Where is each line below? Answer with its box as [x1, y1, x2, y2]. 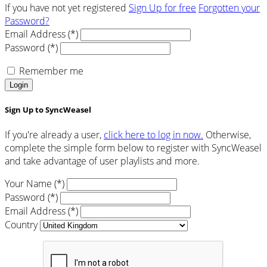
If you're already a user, [5, 128, 104, 142]
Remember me [19, 64, 83, 77]
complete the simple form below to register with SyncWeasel [5, 141, 262, 155]
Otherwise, [203, 128, 251, 142]
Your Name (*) [5, 177, 64, 191]
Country [5, 218, 38, 232]
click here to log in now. [104, 128, 203, 142]
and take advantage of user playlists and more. [5, 154, 200, 168]
